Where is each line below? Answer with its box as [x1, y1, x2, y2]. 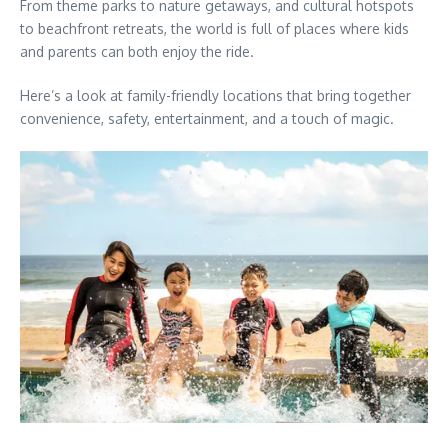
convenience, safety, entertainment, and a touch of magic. [20, 110, 394, 128]
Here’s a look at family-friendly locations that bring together [20, 87, 411, 105]
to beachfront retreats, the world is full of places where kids [20, 20, 409, 38]
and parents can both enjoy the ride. [20, 43, 254, 61]
